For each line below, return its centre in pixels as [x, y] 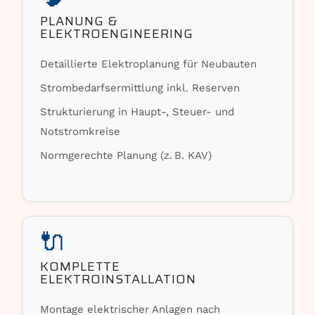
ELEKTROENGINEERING [117, 34]
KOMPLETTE [81, 266]
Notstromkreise [81, 131]
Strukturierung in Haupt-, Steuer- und [137, 112]
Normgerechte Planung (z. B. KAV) [126, 155]
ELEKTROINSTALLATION [118, 279]
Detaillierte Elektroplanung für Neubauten [149, 64]
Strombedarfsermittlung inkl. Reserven [140, 88]
